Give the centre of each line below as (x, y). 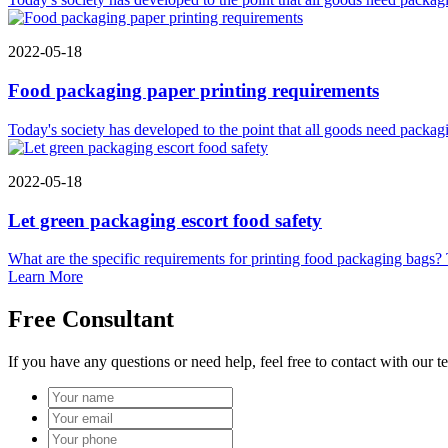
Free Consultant (91, 319)
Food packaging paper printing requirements (193, 91)
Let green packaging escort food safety (165, 220)
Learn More (45, 277)
